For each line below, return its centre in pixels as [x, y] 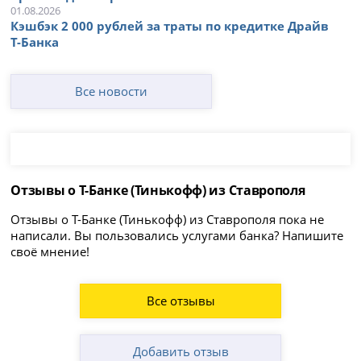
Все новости [112, 91]
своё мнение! [50, 252]
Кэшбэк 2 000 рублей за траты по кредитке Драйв [170, 25]
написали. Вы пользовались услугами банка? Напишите [177, 236]
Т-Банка [35, 41]
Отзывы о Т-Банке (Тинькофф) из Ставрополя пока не [168, 220]
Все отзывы [180, 301]
